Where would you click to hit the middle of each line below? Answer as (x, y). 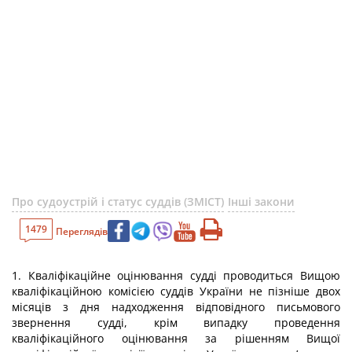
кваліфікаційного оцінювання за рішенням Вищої (176, 338)
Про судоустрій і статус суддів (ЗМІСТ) (118, 202)
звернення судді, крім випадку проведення (176, 323)
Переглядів (82, 231)
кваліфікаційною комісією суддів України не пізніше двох (176, 291)
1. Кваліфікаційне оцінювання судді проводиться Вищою (176, 275)
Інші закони (261, 202)
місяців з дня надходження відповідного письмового (176, 307)
